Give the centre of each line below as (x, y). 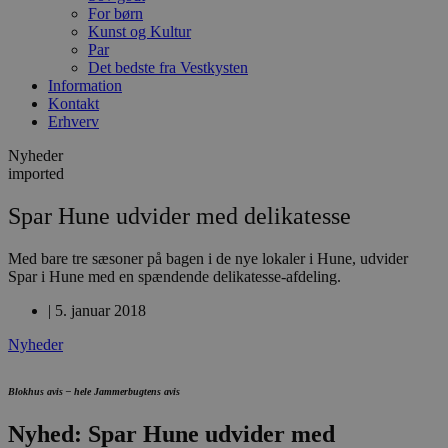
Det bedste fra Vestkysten (168, 67)
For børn (115, 13)
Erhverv (73, 121)
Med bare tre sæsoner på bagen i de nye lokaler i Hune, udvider (208, 258)
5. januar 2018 (100, 310)
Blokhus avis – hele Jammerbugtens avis (94, 391)
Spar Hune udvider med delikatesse (179, 215)
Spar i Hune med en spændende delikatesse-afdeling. (174, 276)
